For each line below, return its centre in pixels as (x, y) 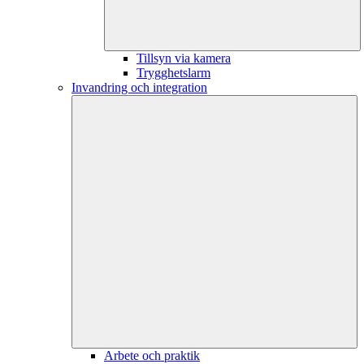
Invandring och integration (139, 87)
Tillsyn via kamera (184, 58)
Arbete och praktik (152, 355)
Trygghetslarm (173, 72)
